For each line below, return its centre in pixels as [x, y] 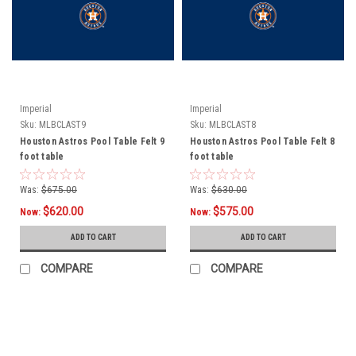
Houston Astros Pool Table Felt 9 [92, 141]
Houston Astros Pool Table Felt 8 [262, 141]
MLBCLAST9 [62, 124]
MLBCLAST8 [232, 124]
